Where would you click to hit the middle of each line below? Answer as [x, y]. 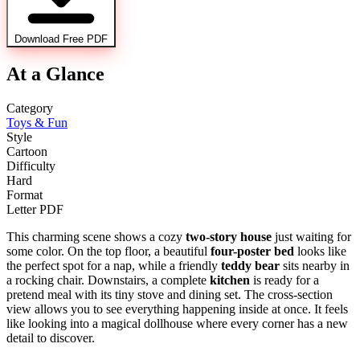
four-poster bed [252, 252]
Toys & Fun [37, 123]
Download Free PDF [61, 39]
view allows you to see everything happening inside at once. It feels [177, 309]
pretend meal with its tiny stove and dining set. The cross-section [170, 295]
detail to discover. [51, 338]
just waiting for [311, 237]
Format [25, 195]
